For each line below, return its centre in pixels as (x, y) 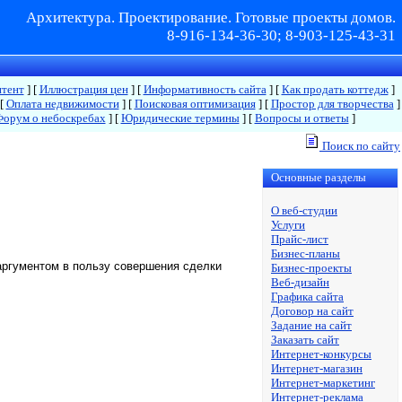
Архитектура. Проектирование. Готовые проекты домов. (211, 17)
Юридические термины (180, 118)
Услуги (288, 225)
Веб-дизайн (300, 282)
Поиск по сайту (360, 146)
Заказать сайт (305, 340)
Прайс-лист (300, 239)
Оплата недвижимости (62, 104)
